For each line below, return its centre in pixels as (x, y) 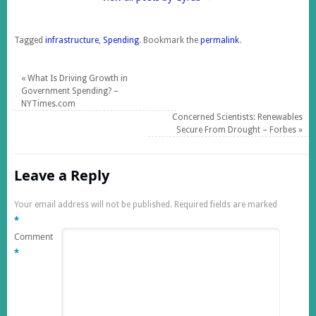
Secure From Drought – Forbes (238, 129)
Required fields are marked (226, 204)
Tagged (30, 40)
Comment (34, 236)
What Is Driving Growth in (77, 78)
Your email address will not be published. (93, 204)
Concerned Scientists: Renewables (238, 117)
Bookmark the (171, 40)
